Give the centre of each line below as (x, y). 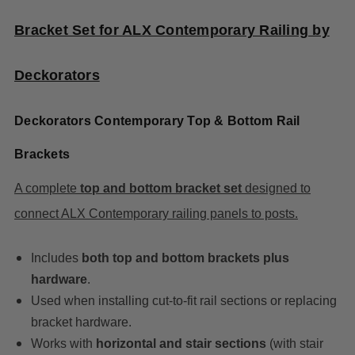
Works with (63, 344)
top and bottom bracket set (161, 189)
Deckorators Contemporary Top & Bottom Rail (157, 121)
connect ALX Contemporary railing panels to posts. (156, 214)
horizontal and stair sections (181, 344)
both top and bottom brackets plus (185, 258)
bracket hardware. (81, 323)
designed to (276, 189)
